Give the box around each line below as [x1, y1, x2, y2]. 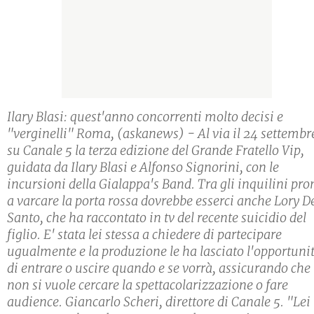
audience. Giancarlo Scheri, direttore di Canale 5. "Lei [7, 294, 310, 310]
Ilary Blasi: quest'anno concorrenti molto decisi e [7, 109, 283, 125]
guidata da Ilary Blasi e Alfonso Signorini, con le [7, 159, 279, 176]
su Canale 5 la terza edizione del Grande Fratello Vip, [7, 142, 304, 159]
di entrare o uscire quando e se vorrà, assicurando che [7, 260, 310, 277]
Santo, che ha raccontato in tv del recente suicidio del [7, 210, 306, 226]
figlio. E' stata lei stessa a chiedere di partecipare [7, 226, 282, 243]
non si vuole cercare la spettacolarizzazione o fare [7, 277, 288, 294]
